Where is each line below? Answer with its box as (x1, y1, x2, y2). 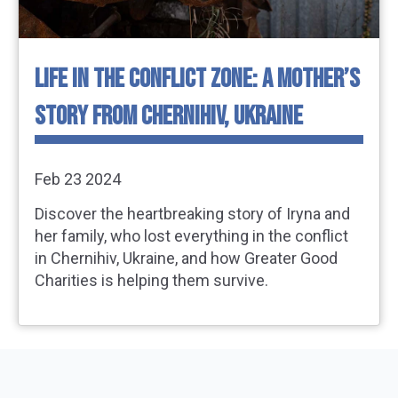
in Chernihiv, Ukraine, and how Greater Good (35, 248, 338, 267)
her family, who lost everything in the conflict (35, 226, 348, 245)
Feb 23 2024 (35, 170, 121, 189)
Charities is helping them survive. (35, 270, 268, 290)
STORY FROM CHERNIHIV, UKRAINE (35, 100, 303, 133)
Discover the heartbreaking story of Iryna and (35, 203, 350, 223)
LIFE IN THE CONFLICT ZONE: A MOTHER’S (35, 63, 360, 96)
